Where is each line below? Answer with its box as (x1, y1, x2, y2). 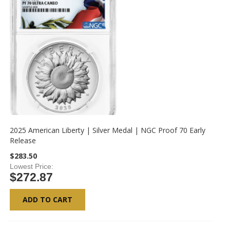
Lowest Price (10, 162, 52, 170)
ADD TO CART (23, 195, 73, 204)
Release (10, 136, 36, 145)
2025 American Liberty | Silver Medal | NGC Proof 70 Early (10, 125, 206, 135)
